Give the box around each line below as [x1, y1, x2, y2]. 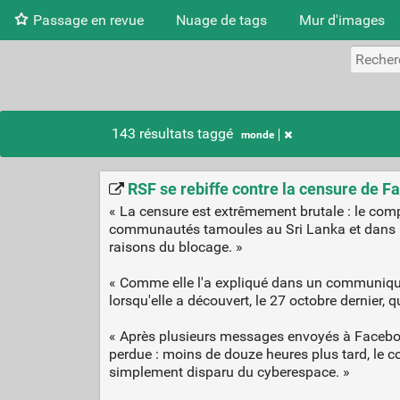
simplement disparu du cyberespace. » [108, 362, 350, 380]
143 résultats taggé [112, 125, 237, 142]
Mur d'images [299, 11, 385, 29]
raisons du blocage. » [108, 237, 243, 255]
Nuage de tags [176, 11, 267, 29]
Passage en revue [33, 11, 144, 29]
